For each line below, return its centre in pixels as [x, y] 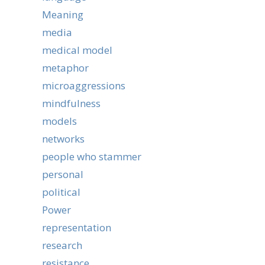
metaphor [65, 68]
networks [63, 139]
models [59, 121]
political [61, 192]
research [62, 245]
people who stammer [92, 156]
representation [77, 227]
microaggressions [84, 85]
